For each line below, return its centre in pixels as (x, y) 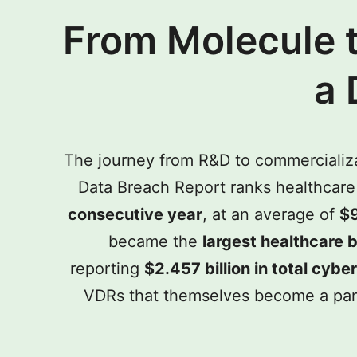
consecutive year (135, 214)
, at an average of (271, 214)
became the (155, 241)
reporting (107, 268)
